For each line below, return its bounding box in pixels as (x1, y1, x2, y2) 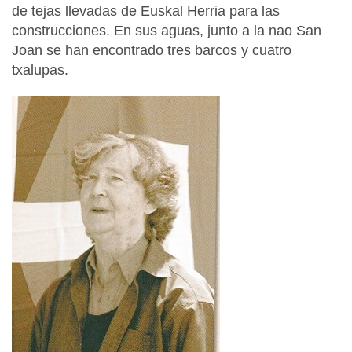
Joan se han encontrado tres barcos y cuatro (12, 42, 291, 58)
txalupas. (12, 61, 72, 78)
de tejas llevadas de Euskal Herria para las (12, 2, 280, 19)
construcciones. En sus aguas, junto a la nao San (12, 22, 321, 38)
